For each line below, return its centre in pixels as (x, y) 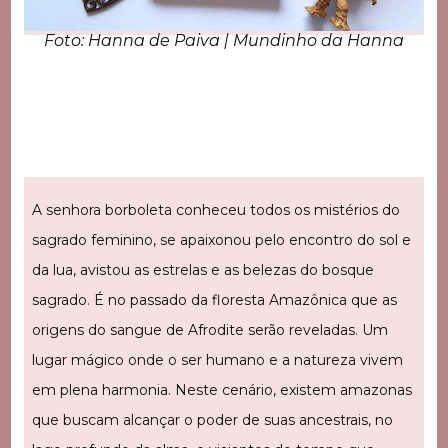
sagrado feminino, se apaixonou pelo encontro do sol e (221, 240)
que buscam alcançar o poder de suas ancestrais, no (212, 420)
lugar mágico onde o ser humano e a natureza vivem (217, 360)
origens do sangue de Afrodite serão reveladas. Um (209, 330)
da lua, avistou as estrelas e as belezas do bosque (202, 270)
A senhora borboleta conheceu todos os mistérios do (215, 210)
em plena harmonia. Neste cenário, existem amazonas (221, 390)
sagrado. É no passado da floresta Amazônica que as (214, 300)
